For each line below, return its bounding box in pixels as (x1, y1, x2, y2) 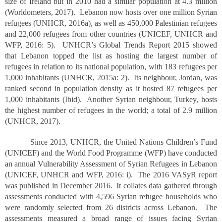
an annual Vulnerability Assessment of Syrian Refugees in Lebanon (5, 160, 217, 168)
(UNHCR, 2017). (5, 117, 60, 125)
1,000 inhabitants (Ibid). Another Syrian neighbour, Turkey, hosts (5, 95, 217, 104)
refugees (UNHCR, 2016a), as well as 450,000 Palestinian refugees (5, 19, 217, 27)
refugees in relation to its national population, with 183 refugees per (5, 62, 217, 71)
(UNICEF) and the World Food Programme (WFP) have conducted (5, 149, 217, 157)
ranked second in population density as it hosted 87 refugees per (5, 84, 217, 93)
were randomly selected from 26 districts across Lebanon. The (5, 203, 217, 212)
